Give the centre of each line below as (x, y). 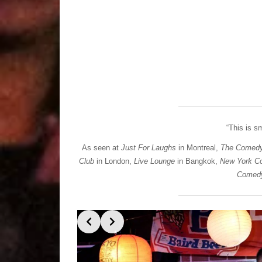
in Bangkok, (199, 161)
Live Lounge (154, 161)
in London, (114, 161)
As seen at (101, 147)
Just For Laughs (148, 147)
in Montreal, (198, 147)
